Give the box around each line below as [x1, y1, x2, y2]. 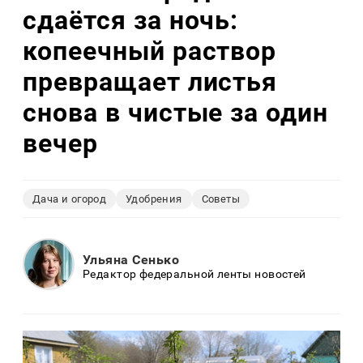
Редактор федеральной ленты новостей [83, 267, 306, 280]
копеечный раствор [23, 35, 277, 66]
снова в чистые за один [23, 96, 329, 128]
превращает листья [23, 66, 278, 97]
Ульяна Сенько [83, 251, 180, 267]
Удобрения [126, 193, 182, 206]
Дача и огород [32, 193, 107, 206]
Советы [201, 193, 240, 206]
